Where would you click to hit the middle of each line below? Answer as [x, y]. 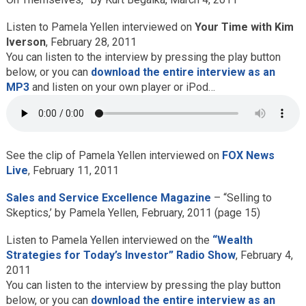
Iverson [26, 42]
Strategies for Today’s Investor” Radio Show [121, 255]
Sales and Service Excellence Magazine [108, 198]
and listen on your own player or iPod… [122, 87]
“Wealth [232, 240]
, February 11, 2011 [73, 170]
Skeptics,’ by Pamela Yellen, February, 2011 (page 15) [133, 213]
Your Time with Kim [244, 27]
